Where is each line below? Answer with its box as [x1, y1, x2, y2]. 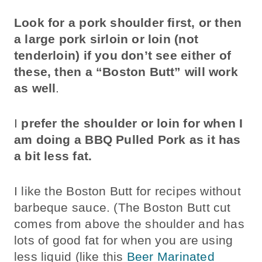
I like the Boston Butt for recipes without [14, 184, 241, 198]
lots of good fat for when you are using [14, 233, 233, 247]
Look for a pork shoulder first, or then [14, 15, 242, 29]
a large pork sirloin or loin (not [14, 32, 198, 46]
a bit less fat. [14, 149, 92, 163]
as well [14, 81, 56, 95]
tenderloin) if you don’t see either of [14, 48, 231, 62]
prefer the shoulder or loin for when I [21, 116, 243, 130]
